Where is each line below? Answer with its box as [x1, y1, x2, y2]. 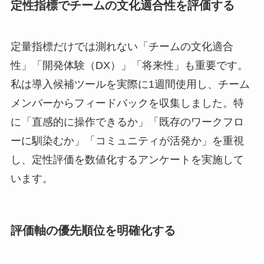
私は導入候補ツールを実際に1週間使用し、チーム [10, 78, 250, 90]
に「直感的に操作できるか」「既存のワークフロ [10, 115, 244, 128]
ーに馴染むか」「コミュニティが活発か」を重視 [10, 134, 244, 147]
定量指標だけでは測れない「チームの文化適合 [10, 40, 233, 52]
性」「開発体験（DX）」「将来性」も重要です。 [10, 59, 248, 71]
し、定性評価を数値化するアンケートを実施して [10, 153, 244, 166]
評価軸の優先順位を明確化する [10, 223, 176, 237]
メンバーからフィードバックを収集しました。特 [10, 97, 244, 109]
